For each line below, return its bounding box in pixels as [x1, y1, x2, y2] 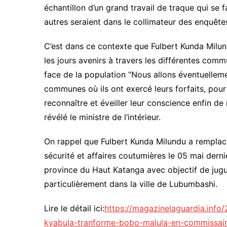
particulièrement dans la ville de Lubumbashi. [44, 179, 217, 190]
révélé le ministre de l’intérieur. [44, 112, 161, 123]
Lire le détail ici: [44, 203, 104, 214]
